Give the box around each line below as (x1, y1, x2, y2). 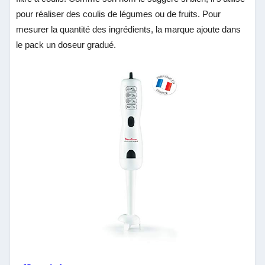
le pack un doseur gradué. (16, 39, 117, 50)
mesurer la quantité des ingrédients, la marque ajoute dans (16, 24, 241, 34)
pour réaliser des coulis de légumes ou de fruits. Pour (16, 8, 221, 19)
